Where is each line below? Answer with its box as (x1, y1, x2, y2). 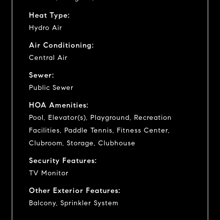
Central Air (29, 53, 68, 62)
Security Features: (29, 156, 97, 165)
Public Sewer (29, 83, 74, 92)
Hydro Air (29, 23, 62, 32)
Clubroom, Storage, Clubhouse (29, 138, 136, 147)
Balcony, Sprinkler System (29, 198, 118, 207)
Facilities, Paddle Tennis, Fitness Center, (29, 126, 170, 135)
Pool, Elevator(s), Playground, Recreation (29, 113, 172, 122)
